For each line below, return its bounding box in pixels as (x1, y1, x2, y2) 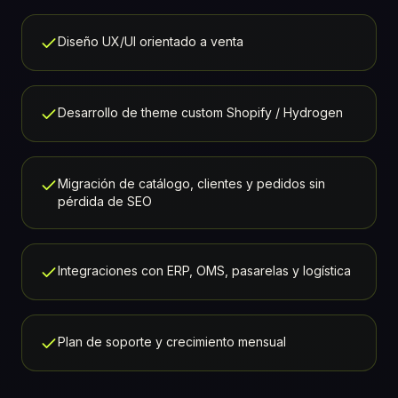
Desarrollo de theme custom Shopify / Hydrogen (58, 105, 343, 121)
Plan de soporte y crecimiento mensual (58, 334, 286, 350)
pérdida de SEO (58, 194, 152, 210)
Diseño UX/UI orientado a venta (58, 34, 243, 50)
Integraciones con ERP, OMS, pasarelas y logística (58, 263, 351, 279)
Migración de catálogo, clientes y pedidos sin (58, 176, 325, 192)
